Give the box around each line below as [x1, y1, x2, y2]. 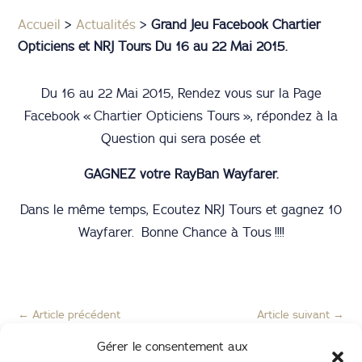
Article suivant [256, 306, 330, 322]
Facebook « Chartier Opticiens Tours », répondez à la [24, 107, 338, 124]
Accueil [18, 15, 61, 32]
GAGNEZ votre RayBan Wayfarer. [83, 165, 279, 182]
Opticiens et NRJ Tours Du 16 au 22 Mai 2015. [18, 37, 288, 54]
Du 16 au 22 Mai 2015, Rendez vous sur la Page [40, 84, 322, 101]
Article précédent [32, 306, 121, 322]
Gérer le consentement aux [97, 339, 248, 354]
